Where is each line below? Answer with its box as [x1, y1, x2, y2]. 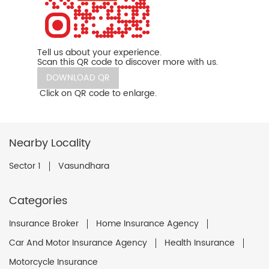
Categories [9, 192, 67, 210]
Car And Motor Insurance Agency [9, 236, 147, 250]
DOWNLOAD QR [46, 71, 110, 85]
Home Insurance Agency [96, 217, 199, 231]
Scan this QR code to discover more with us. [37, 55, 218, 70]
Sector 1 [9, 159, 41, 174]
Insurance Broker [9, 217, 79, 231]
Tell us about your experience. [37, 46, 162, 60]
